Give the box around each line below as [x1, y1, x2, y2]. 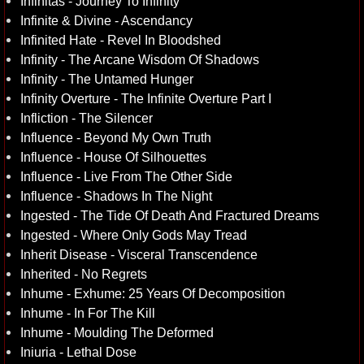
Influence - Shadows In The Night [20, 188, 212, 203]
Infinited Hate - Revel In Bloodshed [20, 32, 221, 47]
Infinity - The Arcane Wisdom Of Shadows [20, 52, 259, 67]
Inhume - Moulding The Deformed [20, 325, 214, 340]
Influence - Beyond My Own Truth [20, 130, 211, 145]
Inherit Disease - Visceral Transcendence [20, 247, 258, 262]
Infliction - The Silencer [20, 110, 153, 125]
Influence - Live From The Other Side [20, 169, 232, 184]
